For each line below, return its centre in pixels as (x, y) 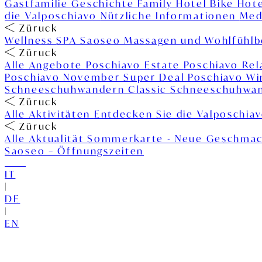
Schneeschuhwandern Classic (87, 89)
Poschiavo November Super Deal (96, 77)
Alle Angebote (45, 65)
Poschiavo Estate (135, 65)
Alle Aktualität (46, 138)
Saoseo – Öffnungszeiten (75, 151)
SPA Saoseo (90, 40)
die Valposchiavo (53, 15)
